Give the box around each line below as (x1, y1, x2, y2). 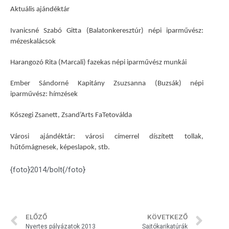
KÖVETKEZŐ (147, 213, 188, 221)
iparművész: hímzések (10, 90, 78, 98)
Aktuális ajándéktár (10, 6, 70, 14)
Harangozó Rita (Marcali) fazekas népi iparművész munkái (10, 58, 187, 66)
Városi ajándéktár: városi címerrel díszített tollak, (10, 132, 203, 141)
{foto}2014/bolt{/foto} (10, 165, 85, 174)
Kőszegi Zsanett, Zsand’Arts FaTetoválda (10, 111, 132, 120)
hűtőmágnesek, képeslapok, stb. (10, 143, 110, 151)
